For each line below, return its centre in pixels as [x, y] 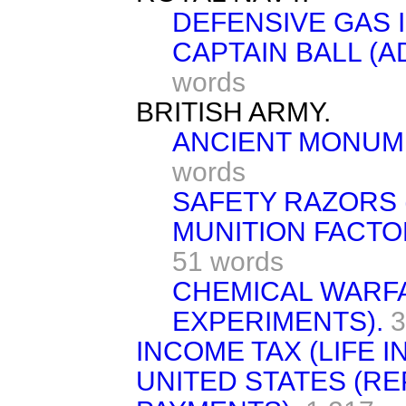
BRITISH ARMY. [233, 111]
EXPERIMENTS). [278, 321]
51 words [228, 261]
